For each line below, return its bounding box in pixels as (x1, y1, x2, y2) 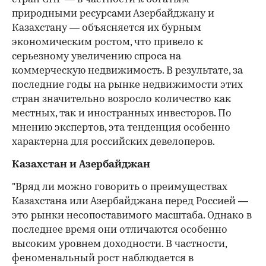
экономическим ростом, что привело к (12, 37, 203, 48)
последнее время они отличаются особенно (12, 225, 227, 236)
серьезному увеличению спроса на (12, 52, 181, 62)
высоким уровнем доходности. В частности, (12, 239, 227, 250)
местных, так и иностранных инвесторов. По (12, 109, 232, 119)
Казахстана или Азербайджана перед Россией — (12, 197, 248, 207)
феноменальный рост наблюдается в (12, 254, 194, 264)
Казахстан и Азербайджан (12, 160, 150, 170)
